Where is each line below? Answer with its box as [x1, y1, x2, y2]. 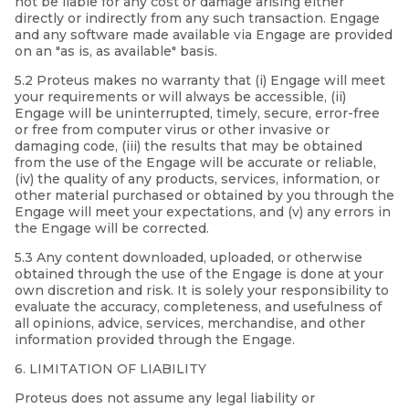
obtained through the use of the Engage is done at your [15, 266, 383, 283]
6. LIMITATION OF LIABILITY [15, 361, 206, 378]
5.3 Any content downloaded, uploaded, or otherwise [15, 249, 362, 267]
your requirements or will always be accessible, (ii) [15, 89, 346, 106]
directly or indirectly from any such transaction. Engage [15, 10, 380, 27]
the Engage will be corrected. [15, 220, 209, 237]
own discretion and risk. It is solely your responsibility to [15, 282, 389, 299]
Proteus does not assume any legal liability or [15, 390, 315, 407]
